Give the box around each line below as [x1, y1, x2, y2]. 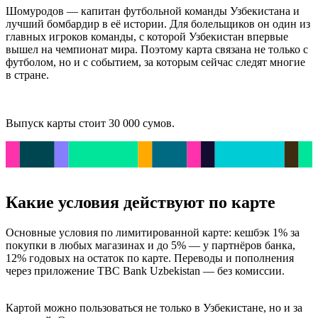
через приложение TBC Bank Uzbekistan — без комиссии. [6, 264, 287, 277]
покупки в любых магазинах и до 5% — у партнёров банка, [6, 238, 295, 251]
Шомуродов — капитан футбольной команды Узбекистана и [6, 5, 300, 18]
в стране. [6, 69, 49, 82]
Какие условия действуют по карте [6, 193, 275, 212]
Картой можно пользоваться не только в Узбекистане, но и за [6, 301, 302, 314]
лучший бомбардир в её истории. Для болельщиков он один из [6, 18, 310, 31]
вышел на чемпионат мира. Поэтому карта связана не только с [6, 43, 308, 56]
